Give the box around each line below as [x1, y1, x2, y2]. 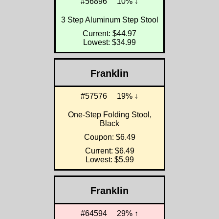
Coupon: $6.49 [84, 133, 135, 142]
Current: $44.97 [83, 29, 136, 38]
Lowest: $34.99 [83, 38, 136, 47]
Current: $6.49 [85, 147, 134, 155]
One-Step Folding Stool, [67, 110, 152, 119]
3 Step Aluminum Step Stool [61, 16, 158, 24]
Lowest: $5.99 [85, 155, 134, 164]
